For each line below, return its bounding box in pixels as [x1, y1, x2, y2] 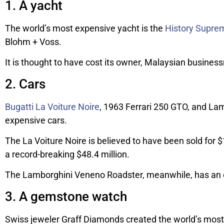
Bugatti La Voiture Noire [5, 101, 99, 112]
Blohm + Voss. [5, 36, 61, 47]
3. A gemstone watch [5, 188, 127, 204]
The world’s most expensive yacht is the [5, 22, 165, 33]
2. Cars [5, 76, 45, 91]
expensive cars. [5, 114, 67, 125]
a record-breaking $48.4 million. [5, 148, 129, 159]
